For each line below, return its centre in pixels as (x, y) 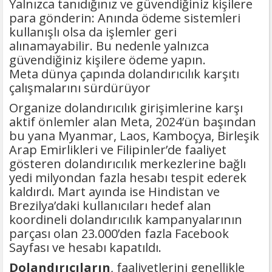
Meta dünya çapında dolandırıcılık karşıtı (124, 74)
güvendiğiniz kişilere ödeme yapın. (107, 60)
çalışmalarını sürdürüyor (80, 88)
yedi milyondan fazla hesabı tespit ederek (128, 178)
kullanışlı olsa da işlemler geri (93, 32)
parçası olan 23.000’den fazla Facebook (119, 234)
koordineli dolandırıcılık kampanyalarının (126, 220)
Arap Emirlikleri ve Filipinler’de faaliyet (118, 150)
